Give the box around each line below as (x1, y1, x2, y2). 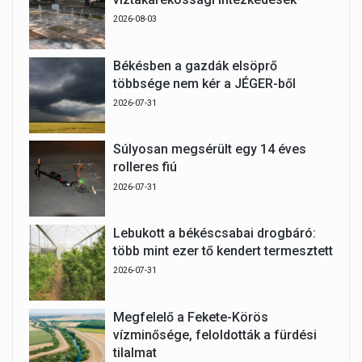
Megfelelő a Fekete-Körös (112, 309, 268, 325)
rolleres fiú (112, 159, 177, 175)
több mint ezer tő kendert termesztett (112, 243, 333, 259)
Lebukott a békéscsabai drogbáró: (112, 225, 316, 241)
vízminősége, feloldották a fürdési (112, 326, 317, 343)
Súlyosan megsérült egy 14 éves (112, 141, 306, 158)
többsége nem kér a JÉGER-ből (112, 75, 296, 91)
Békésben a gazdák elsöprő (112, 57, 277, 74)
